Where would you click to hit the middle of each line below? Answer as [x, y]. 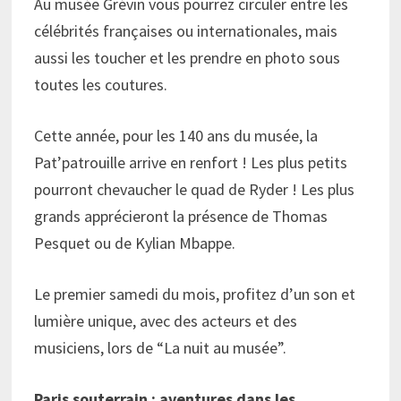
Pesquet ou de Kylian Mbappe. [135, 243]
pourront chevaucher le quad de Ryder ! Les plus [195, 190]
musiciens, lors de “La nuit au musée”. [161, 348]
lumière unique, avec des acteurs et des [166, 321]
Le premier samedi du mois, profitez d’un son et [195, 294]
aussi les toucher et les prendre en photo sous [188, 58]
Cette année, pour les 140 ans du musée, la [176, 136]
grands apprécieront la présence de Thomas [181, 217]
